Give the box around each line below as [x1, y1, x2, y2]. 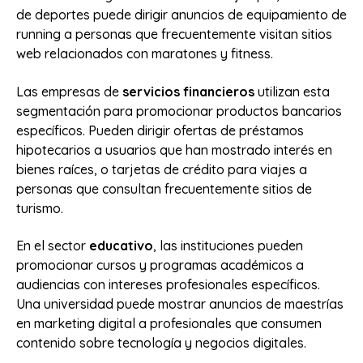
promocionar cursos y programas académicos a [16, 256, 304, 273]
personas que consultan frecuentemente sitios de [16, 180, 312, 197]
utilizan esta [254, 83, 330, 100]
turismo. [16, 199, 63, 216]
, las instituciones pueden [153, 237, 303, 254]
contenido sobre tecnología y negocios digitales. [16, 334, 306, 351]
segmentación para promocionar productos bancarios [16, 102, 342, 119]
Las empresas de [16, 83, 122, 100]
